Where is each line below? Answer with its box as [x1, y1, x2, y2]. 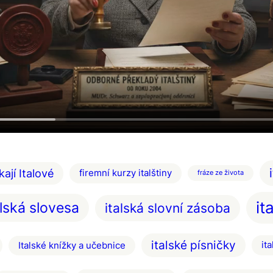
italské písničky [151, 238, 236, 253]
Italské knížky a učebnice [18, 239, 126, 251]
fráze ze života [197, 169, 244, 177]
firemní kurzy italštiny [79, 167, 172, 179]
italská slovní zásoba [104, 200, 230, 216]
